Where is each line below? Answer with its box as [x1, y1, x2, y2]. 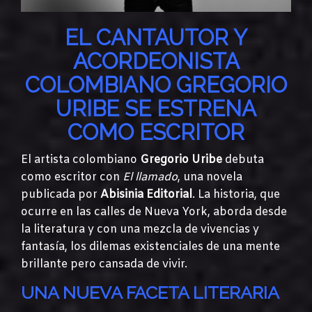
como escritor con [21, 169, 123, 185]
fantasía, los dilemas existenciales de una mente [21, 239, 280, 254]
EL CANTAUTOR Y [65, 24, 247, 50]
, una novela [178, 169, 242, 185]
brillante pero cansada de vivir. [21, 256, 187, 272]
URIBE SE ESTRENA [56, 95, 256, 121]
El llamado [123, 169, 178, 185]
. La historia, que [192, 187, 280, 202]
